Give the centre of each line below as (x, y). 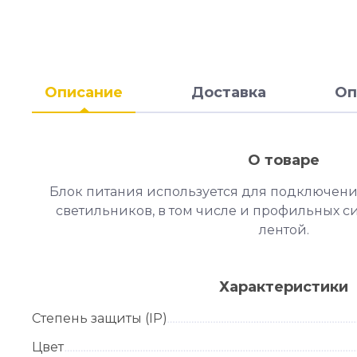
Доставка (228, 92)
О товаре (284, 160)
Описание (84, 92)
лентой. (284, 229)
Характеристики (284, 286)
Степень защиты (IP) (100, 318)
